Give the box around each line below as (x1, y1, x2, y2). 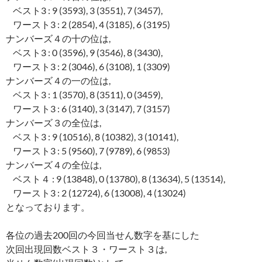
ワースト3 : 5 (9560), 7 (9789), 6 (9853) (6, 145, 170, 157)
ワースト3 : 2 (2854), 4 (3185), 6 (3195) (6, 19, 170, 30)
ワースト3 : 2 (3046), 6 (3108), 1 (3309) (6, 61, 170, 73)
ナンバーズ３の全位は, (6, 117, 101, 129)
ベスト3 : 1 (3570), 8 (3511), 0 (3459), (6, 89, 163, 101)
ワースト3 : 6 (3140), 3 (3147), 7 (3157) (6, 103, 170, 115)
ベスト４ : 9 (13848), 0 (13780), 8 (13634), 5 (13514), (6, 173, 225, 185)
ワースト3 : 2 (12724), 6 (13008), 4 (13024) (6, 187, 186, 199)
